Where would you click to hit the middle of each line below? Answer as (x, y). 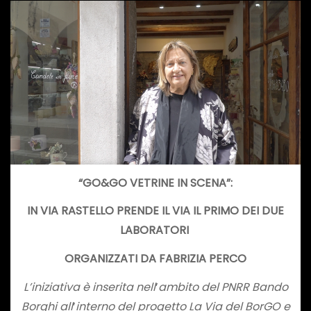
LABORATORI (155, 230)
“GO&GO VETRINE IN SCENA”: (155, 183)
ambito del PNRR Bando (223, 287)
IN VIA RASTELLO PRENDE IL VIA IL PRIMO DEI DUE (155, 211)
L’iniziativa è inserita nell (89, 287)
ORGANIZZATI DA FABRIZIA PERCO (155, 259)
